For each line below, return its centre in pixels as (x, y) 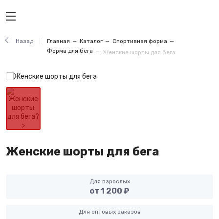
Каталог (91, 41)
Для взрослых (109, 181)
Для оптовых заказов (109, 212)
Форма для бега (70, 51)
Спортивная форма (140, 41)
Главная (58, 41)
